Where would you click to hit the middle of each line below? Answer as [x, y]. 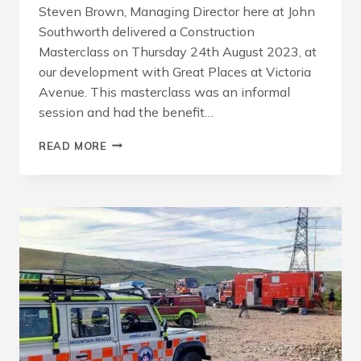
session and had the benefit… [126, 112]
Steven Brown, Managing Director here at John [177, 11]
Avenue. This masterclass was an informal [164, 91]
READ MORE [73, 145]
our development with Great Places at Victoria [175, 71]
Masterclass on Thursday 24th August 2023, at [178, 51]
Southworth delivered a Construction [147, 31]
